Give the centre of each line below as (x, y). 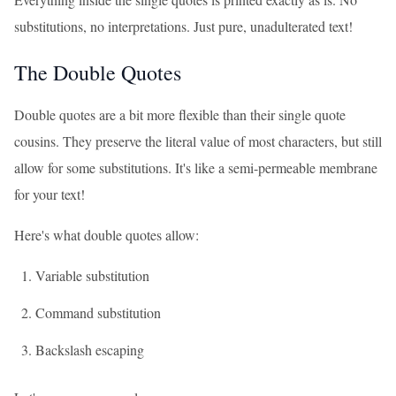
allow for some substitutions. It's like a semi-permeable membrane (196, 168)
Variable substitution (92, 275)
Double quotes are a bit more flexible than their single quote (180, 114)
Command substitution (98, 312)
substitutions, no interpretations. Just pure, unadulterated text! (183, 26)
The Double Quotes (98, 72)
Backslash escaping (90, 350)
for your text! (49, 194)
